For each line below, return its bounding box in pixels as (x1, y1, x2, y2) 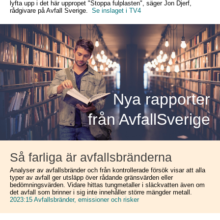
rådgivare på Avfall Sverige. (10, 7, 92, 14)
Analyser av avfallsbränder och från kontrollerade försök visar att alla (10, 166, 205, 174)
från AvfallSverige (88, 110, 210, 128)
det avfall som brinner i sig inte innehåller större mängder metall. (10, 189, 192, 196)
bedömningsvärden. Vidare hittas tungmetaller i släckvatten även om (10, 181, 205, 189)
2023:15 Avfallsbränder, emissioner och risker (10, 196, 139, 203)
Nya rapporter (113, 90, 210, 108)
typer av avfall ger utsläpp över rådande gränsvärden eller (10, 174, 173, 181)
